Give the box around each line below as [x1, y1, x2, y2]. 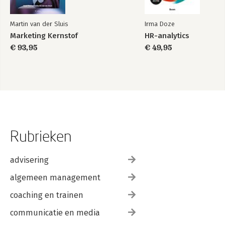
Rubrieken [10, 127, 72, 145]
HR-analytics [145, 31, 189, 40]
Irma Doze [145, 20, 175, 28]
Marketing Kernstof [10, 31, 78, 40]
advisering [10, 155, 49, 165]
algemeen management [10, 172, 100, 182]
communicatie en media [10, 207, 100, 217]
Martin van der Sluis [10, 20, 68, 28]
